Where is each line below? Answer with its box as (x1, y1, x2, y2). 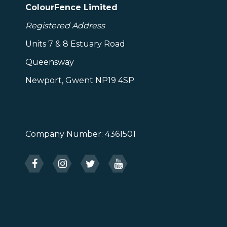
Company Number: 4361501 (25, 129, 136, 139)
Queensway (25, 57, 74, 67)
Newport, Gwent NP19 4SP (25, 75, 134, 85)
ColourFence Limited (25, 3, 118, 12)
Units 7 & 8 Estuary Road (25, 39, 125, 49)
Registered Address (25, 21, 105, 30)
